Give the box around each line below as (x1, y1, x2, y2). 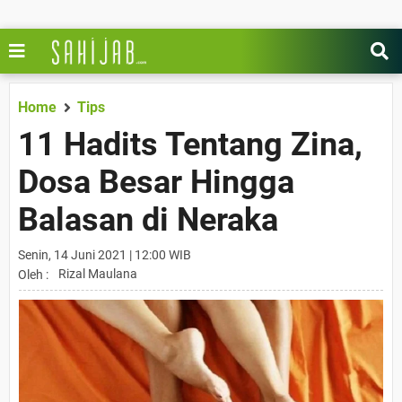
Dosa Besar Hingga (18, 163, 294, 201)
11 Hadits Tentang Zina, (18, 126, 363, 163)
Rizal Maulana (58, 267, 137, 281)
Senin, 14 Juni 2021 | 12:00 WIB (18, 248, 191, 262)
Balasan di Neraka (18, 201, 278, 239)
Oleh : (18, 267, 48, 282)
